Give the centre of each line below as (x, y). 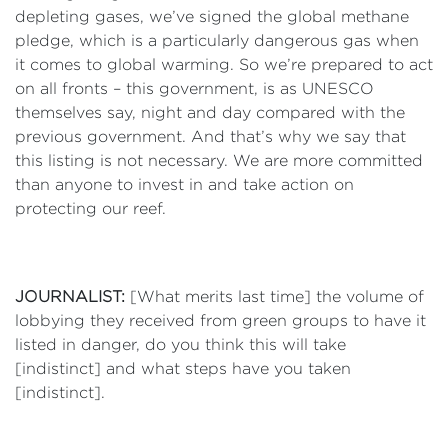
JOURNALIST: (70, 296)
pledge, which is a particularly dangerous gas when (217, 40)
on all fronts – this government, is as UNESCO (194, 88)
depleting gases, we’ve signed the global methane (212, 16)
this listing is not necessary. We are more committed (219, 160)
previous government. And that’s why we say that (210, 136)
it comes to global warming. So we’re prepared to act (224, 64)
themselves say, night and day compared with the (210, 112)
